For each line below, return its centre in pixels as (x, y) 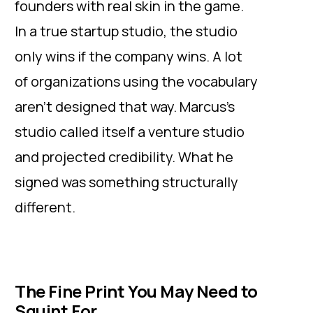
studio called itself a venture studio (130, 132)
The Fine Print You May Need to (137, 291)
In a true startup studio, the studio (126, 31)
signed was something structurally (126, 182)
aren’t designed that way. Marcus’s (125, 107)
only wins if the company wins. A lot (129, 56)
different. (45, 207)
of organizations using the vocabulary (136, 81)
